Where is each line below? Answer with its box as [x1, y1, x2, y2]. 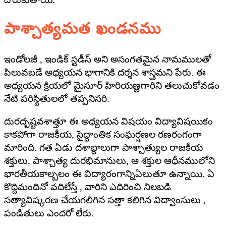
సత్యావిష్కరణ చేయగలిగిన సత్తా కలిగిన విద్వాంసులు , [4, 194, 206, 205]
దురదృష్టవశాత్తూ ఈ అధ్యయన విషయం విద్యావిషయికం [4, 116, 213, 127]
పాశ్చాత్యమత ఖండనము [4, 20, 162, 37]
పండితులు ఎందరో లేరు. [4, 207, 94, 218]
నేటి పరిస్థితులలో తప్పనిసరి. [4, 93, 109, 104]
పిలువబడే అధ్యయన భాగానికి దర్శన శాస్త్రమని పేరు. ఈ [4, 67, 206, 78]
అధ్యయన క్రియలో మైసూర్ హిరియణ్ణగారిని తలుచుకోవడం [4, 80, 219, 91]
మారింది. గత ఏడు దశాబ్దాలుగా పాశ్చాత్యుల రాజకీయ [4, 142, 203, 153]
